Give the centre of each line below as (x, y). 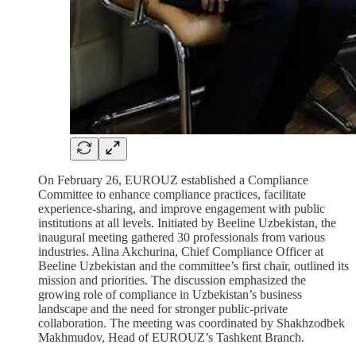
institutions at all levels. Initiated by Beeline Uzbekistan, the (187, 223)
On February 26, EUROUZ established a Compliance (173, 180)
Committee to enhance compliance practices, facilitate (172, 195)
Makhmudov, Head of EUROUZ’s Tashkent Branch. (171, 338)
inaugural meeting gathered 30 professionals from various (182, 238)
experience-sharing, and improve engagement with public (182, 209)
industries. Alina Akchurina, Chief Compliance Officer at (181, 252)
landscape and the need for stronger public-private (163, 309)
